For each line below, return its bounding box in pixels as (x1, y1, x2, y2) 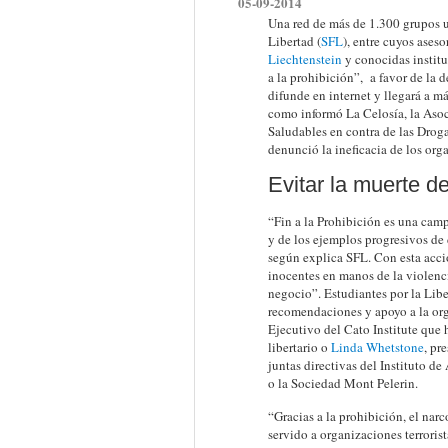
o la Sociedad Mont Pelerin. (267, 374, 418, 392)
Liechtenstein (267, 50, 342, 68)
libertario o (267, 338, 331, 356)
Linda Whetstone (330, 338, 424, 356)
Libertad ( (267, 32, 321, 50)
